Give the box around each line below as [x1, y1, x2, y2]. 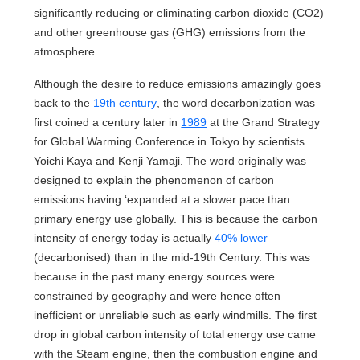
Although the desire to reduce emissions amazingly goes [34, 77, 321, 90]
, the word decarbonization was [157, 96, 316, 109]
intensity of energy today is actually [34, 231, 215, 244]
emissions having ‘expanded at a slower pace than [34, 193, 291, 206]
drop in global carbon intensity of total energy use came [34, 328, 317, 341]
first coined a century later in [34, 116, 182, 129]
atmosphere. [34, 45, 99, 58]
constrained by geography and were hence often [34, 289, 281, 302]
